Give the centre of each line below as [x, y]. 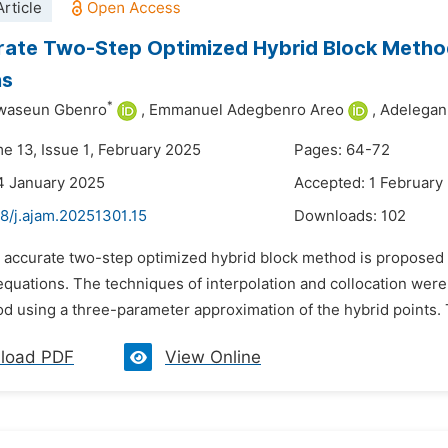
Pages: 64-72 [342, 150]
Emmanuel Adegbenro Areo [246, 110]
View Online [213, 357]
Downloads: [337, 216]
